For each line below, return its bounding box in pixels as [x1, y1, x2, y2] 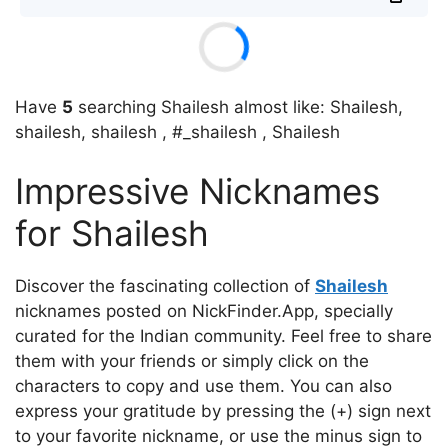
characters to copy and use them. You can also [15, 376, 392, 396]
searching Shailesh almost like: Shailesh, [73, 96, 403, 117]
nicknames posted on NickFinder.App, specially [15, 301, 393, 321]
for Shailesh [15, 212, 209, 254]
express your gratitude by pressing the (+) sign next [15, 401, 431, 421]
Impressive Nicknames [15, 170, 380, 212]
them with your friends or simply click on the [15, 351, 369, 371]
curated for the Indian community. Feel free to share [15, 326, 432, 346]
